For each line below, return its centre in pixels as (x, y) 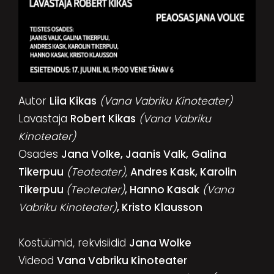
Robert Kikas (103, 118)
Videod (37, 260)
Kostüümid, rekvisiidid (73, 243)
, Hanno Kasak (162, 189)
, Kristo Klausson (159, 207)
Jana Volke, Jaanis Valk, (124, 154)
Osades (39, 154)
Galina (209, 154)
